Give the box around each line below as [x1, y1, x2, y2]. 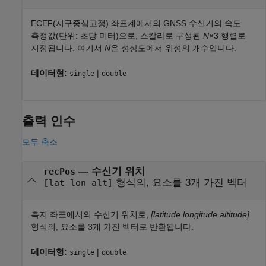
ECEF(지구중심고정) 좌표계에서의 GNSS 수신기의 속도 [31, 18, 241, 28]
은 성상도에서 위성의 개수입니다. [110, 43, 236, 53]
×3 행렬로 [209, 31, 246, 41]
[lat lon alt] [43, 178, 113, 188]
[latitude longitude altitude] [151, 209, 249, 219]
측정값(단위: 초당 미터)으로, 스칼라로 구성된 [31, 31, 203, 41]
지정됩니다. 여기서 [31, 43, 104, 53]
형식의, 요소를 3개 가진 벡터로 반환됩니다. [31, 221, 194, 232]
